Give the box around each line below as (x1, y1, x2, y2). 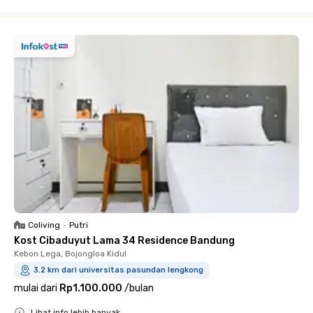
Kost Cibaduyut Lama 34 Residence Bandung (14, 235, 235, 247)
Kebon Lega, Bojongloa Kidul (14, 249, 126, 259)
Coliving (28, 220, 60, 230)
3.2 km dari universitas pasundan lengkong (34, 265, 203, 275)
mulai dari (14, 282, 57, 294)
